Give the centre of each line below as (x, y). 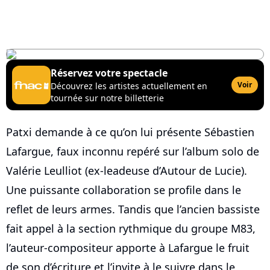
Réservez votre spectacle (109, 73)
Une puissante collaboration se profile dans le (124, 190)
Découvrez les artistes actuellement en (129, 86)
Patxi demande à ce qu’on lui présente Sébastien (130, 132)
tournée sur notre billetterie (107, 98)
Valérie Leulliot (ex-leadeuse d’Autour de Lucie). (127, 170)
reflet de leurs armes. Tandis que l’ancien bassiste (133, 209)
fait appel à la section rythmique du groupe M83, (131, 228)
